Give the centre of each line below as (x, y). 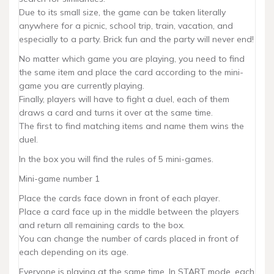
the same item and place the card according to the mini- (131, 72)
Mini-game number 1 (59, 179)
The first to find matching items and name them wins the (131, 126)
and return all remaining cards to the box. (102, 225)
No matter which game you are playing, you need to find (132, 59)
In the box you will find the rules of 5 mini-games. (116, 159)
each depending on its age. (74, 252)
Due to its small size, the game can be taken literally (122, 12)
